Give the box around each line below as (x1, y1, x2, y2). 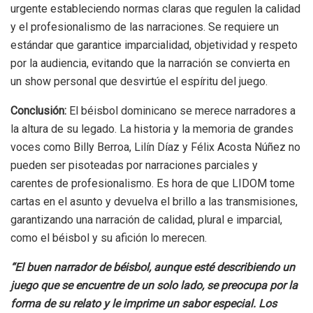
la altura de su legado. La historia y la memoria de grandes (10, 122, 293, 136)
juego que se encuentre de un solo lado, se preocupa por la (10, 278, 298, 292)
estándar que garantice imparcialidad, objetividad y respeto (10, 38, 298, 52)
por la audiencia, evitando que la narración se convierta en (10, 56, 290, 70)
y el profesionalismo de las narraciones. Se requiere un (10, 20, 279, 34)
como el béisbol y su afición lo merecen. (10, 231, 207, 245)
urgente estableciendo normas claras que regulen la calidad (10, 1, 300, 15)
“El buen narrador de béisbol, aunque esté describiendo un (10, 260, 295, 274)
